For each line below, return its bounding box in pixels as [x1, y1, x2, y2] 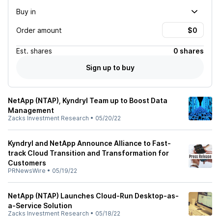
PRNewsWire [8, 167, 46, 174]
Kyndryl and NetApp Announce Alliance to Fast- [8, 139, 171, 147]
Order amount [16, 26, 62, 34]
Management [8, 106, 54, 114]
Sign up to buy [85, 63, 135, 72]
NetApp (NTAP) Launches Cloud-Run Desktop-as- [8, 192, 179, 200]
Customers [8, 159, 46, 167]
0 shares [173, 47, 204, 55]
